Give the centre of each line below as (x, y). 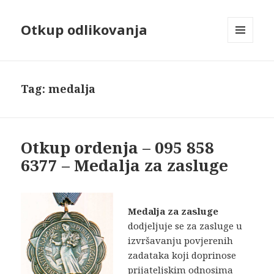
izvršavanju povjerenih (181, 241)
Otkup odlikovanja (84, 30)
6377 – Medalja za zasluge (125, 165)
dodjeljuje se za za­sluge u (185, 226)
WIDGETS (246, 68)
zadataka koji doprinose (182, 255)
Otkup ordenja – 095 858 (118, 148)
